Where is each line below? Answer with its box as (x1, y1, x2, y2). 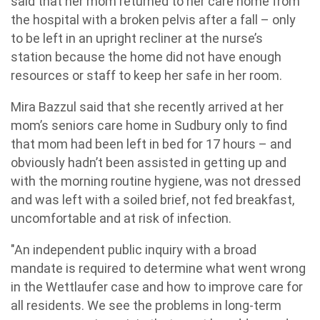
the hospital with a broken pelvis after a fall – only (11, 12, 296, 27)
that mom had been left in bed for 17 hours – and (11, 136, 291, 151)
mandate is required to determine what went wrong (11, 261, 306, 276)
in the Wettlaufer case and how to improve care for (11, 279, 303, 294)
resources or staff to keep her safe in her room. (11, 68, 282, 83)
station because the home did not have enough (11, 49, 281, 64)
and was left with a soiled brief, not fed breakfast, (11, 192, 294, 207)
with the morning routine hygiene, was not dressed (11, 174, 301, 189)
